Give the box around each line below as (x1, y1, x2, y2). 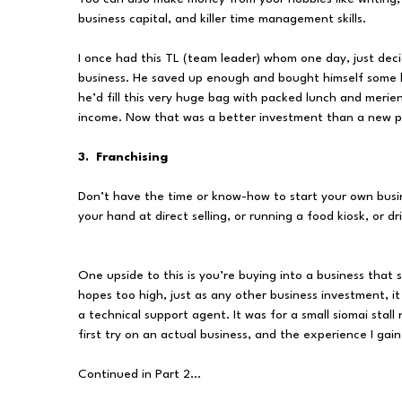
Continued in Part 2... (78, 368, 201, 380)
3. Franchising (78, 151, 168, 163)
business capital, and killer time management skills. (78, 13, 366, 25)
